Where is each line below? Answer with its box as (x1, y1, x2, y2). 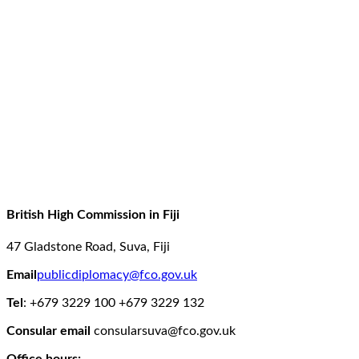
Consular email (6, 325, 91, 338)
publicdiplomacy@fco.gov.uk (37, 268, 197, 282)
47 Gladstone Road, (6, 240, 119, 254)
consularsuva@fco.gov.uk (91, 325, 236, 338)
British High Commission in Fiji (6, 208, 179, 221)
